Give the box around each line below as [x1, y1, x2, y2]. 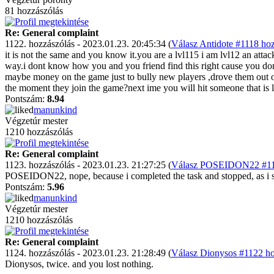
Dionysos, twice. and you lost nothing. [5, 259, 154, 269]
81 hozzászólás [5, 6, 63, 16]
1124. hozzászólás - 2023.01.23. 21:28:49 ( [5, 248, 171, 258]
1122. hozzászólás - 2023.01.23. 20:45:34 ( [5, 39, 171, 49]
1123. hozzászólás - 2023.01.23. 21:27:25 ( [5, 160, 171, 170]
